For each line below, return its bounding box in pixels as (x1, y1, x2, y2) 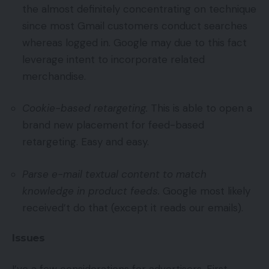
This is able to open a (148, 101, 252, 115)
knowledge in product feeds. (22, 184, 160, 198)
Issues (12, 232, 44, 244)
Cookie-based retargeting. (22, 101, 148, 115)
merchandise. (22, 69, 86, 83)
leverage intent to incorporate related (22, 52, 205, 66)
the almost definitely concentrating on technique (22, 2, 256, 16)
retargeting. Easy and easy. (22, 135, 149, 149)
